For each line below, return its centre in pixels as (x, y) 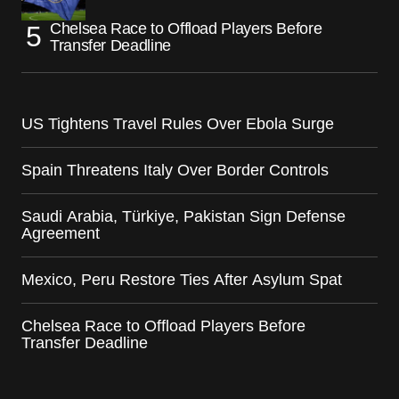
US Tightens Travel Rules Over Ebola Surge (178, 123)
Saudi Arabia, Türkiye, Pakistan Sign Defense (183, 216)
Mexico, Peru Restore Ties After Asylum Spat (182, 279)
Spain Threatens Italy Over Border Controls (175, 170)
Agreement (61, 233)
